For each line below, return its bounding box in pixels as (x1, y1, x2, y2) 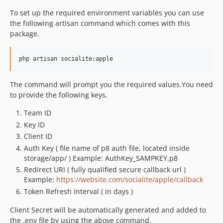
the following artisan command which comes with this (10, 18, 190, 28)
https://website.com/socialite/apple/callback (56, 175, 203, 185)
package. (10, 29, 39, 39)
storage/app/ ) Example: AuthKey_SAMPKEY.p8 (24, 153, 178, 163)
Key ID (24, 119, 45, 129)
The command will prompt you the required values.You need (10, 80, 213, 90)
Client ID (24, 131, 52, 141)
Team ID (24, 108, 51, 118)
